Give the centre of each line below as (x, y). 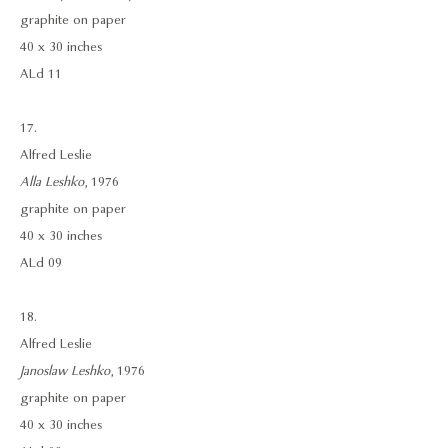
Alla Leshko (52, 182)
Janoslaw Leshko (65, 371)
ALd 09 (41, 263)
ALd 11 (41, 74)
